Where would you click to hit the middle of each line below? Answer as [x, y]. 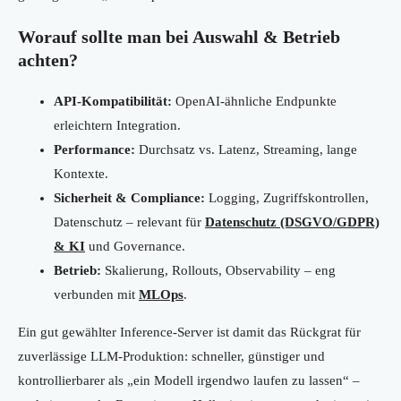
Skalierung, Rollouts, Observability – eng [218, 271]
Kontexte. [81, 174]
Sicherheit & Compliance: [129, 198]
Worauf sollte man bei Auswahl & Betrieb [179, 37]
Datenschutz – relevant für [129, 222]
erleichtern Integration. [117, 126]
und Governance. [135, 247]
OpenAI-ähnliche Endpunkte [254, 102]
